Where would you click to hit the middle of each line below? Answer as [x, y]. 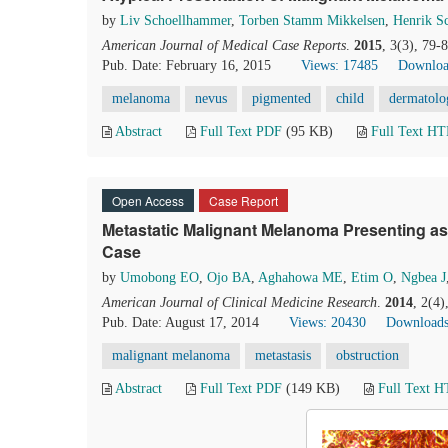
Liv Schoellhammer [175, 20]
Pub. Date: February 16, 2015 [186, 65]
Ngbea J [423, 277]
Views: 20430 [327, 322]
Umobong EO [159, 277]
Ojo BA [229, 277]
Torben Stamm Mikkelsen [312, 20]
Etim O [372, 277]
